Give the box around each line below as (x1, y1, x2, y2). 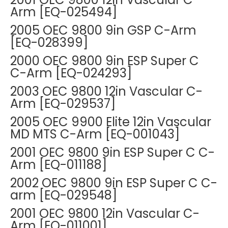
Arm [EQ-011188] (10, 156, 107, 173)
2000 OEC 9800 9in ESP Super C (10, 52, 199, 69)
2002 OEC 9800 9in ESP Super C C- (10, 175, 217, 191)
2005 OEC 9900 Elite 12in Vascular (10, 113, 211, 130)
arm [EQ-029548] (10, 187, 117, 204)
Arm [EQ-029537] (10, 95, 116, 112)
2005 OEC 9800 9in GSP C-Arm (10, 22, 196, 39)
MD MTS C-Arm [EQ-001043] (10, 126, 180, 142)
